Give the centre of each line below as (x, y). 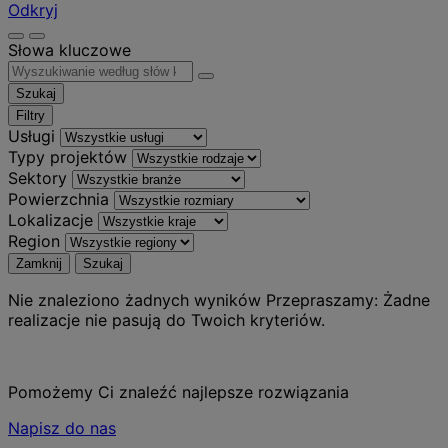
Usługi (31, 135)
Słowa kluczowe (69, 49)
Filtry (30, 115)
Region (34, 240)
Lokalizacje (50, 219)
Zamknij (39, 263)
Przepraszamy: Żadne (345, 299)
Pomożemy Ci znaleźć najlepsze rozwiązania (178, 391)
